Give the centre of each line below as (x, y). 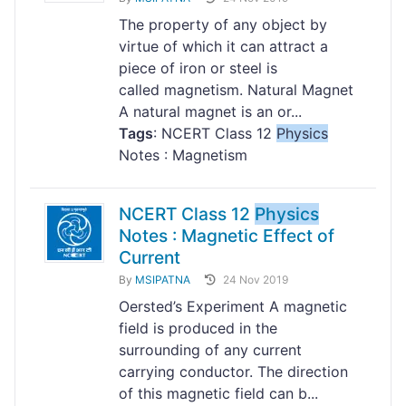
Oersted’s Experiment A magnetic (233, 307)
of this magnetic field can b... (218, 394)
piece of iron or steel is (198, 68)
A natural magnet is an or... (210, 112)
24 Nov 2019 (256, 280)
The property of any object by (223, 25)
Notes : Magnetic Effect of (227, 236)
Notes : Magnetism (183, 155)
